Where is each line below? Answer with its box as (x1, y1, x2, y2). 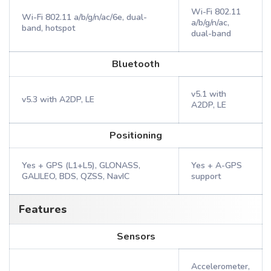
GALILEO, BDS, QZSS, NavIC (22, 171, 129, 182)
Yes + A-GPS (191, 160, 242, 171)
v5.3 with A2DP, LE (22, 94, 94, 105)
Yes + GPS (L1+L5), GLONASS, (22, 160, 140, 171)
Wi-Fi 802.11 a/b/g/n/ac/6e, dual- (22, 11, 147, 23)
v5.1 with (191, 88, 226, 100)
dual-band (191, 28, 231, 39)
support (191, 171, 221, 182)
